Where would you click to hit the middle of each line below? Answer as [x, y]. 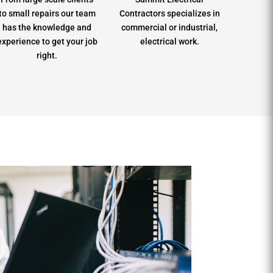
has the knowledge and [47, 27]
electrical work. [169, 41]
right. [47, 55]
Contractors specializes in [169, 13]
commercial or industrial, [170, 27]
